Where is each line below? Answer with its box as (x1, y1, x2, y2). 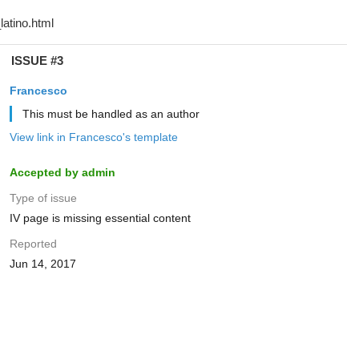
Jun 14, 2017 (9, 257, 76, 270)
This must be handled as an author (22, 107, 200, 120)
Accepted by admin (9, 166, 115, 179)
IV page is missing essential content (9, 212, 191, 224)
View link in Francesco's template (9, 131, 178, 143)
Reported (9, 237, 57, 250)
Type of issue (9, 192, 77, 204)
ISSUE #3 (10, 54, 63, 67)
